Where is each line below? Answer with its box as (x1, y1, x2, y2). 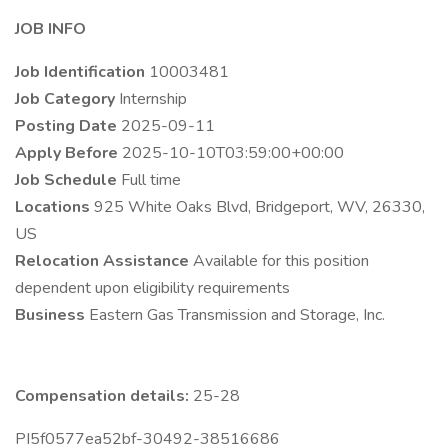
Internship (119, 88, 187, 110)
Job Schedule (15, 169, 121, 191)
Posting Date (15, 115, 121, 137)
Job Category (15, 88, 119, 110)
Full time (121, 169, 181, 191)
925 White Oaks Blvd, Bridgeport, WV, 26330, (94, 196, 425, 218)
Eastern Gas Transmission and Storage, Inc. (89, 304, 385, 326)
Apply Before (15, 142, 122, 164)
